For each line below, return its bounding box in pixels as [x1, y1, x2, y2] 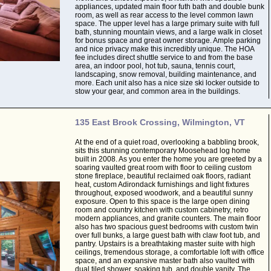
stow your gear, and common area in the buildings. [74, 87, 240, 96]
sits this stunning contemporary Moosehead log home [74, 146, 250, 155]
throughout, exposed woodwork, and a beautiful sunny [74, 189, 253, 197]
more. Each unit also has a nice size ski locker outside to [74, 79, 260, 87]
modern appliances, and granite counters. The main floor [74, 214, 261, 223]
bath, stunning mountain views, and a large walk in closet [74, 28, 262, 36]
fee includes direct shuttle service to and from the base [74, 53, 253, 62]
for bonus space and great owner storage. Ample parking [74, 36, 261, 45]
